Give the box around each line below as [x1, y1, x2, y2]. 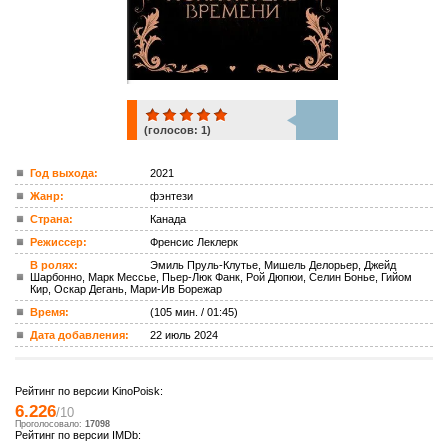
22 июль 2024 [150, 329, 218, 341]
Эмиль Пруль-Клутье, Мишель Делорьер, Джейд [150, 259, 396, 271]
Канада [150, 213, 186, 225]
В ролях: [30, 259, 78, 271]
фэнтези [150, 190, 193, 202]
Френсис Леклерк [150, 236, 238, 248]
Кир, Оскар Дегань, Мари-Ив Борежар [30, 283, 222, 295]
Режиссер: [30, 236, 87, 248]
